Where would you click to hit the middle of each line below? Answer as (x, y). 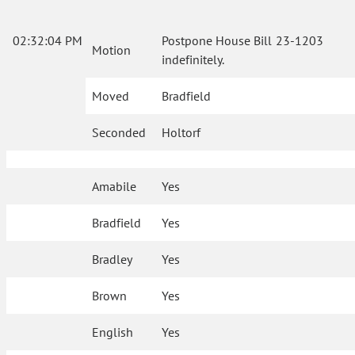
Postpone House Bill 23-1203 (242, 40)
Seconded (119, 132)
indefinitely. (193, 59)
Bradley (113, 259)
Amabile (115, 186)
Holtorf (181, 132)
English (113, 332)
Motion (111, 50)
